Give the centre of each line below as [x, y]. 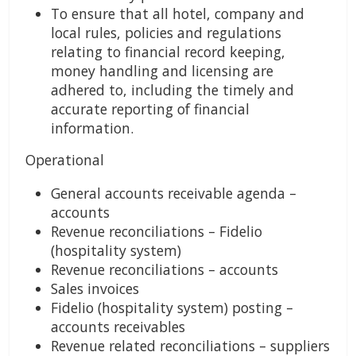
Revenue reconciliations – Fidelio [157, 232]
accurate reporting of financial [150, 109]
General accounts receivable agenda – [174, 193]
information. [92, 128]
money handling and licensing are [162, 71]
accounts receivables [118, 327]
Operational [65, 160]
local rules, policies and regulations [166, 33]
